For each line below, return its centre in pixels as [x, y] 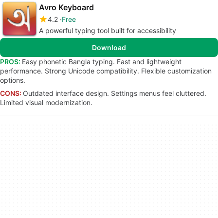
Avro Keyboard [66, 7]
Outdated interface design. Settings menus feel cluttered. [115, 93]
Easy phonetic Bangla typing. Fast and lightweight [102, 62]
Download [109, 47]
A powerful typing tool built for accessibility [108, 30]
